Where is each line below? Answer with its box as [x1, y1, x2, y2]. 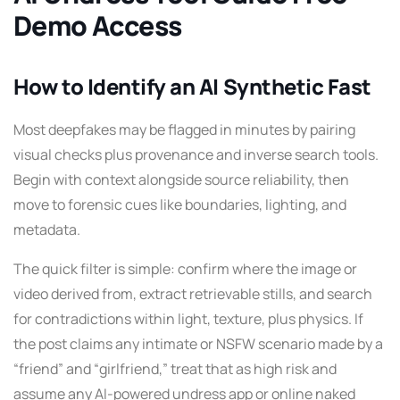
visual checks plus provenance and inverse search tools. [13, 144, 379, 164]
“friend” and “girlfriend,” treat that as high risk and [13, 358, 337, 379]
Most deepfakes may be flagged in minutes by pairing [13, 119, 355, 139]
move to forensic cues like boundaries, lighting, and [13, 194, 346, 214]
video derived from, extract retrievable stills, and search [13, 283, 372, 304]
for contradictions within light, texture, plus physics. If [13, 308, 363, 329]
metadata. [13, 219, 80, 239]
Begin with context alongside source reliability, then [13, 169, 349, 189]
